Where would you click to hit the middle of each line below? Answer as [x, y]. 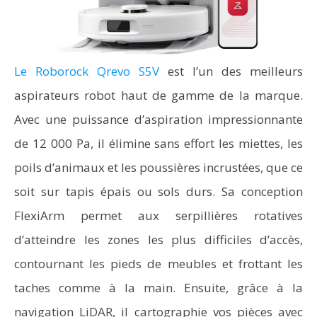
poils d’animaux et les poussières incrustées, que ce [158, 167]
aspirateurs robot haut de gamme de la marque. [158, 95]
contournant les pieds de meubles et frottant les [158, 264]
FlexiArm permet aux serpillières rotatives [158, 215]
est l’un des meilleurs [231, 71]
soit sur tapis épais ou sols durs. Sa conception [158, 191]
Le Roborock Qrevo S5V [87, 71]
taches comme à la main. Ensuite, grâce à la [158, 288]
